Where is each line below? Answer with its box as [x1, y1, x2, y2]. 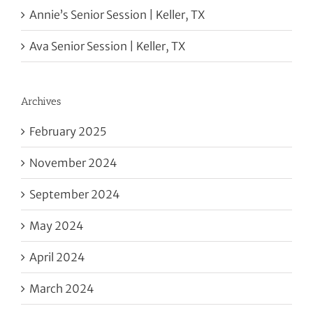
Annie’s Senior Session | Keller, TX [29, 8, 205, 22]
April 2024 [29, 250, 85, 265]
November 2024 [29, 156, 117, 170]
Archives [21, 95, 61, 108]
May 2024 [29, 219, 83, 233]
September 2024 [29, 187, 119, 202]
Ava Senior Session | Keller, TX [29, 39, 185, 54]
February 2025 [29, 124, 106, 139]
